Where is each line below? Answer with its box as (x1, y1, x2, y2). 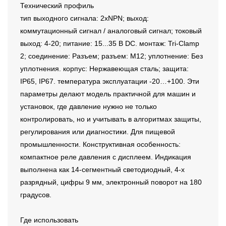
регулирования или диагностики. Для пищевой (20, 128, 175, 136)
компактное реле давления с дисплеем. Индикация (20, 153, 191, 161)
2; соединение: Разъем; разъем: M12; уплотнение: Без (20, 52, 203, 61)
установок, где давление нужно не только (20, 102, 157, 111)
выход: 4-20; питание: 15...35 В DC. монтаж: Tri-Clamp (20, 39, 199, 48)
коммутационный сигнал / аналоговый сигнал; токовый (20, 27, 202, 35)
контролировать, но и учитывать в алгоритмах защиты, (20, 115, 201, 124)
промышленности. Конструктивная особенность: (20, 140, 181, 149)
